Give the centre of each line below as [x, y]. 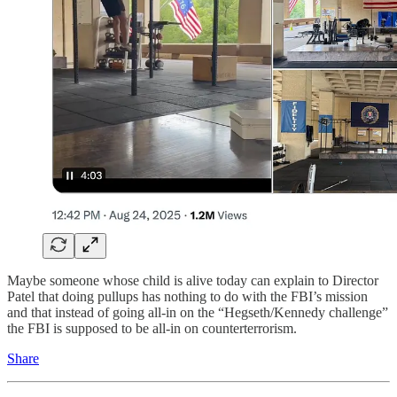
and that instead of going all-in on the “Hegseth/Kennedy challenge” [198, 312]
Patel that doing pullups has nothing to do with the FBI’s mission [187, 296]
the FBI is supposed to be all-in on [103, 328]
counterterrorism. [249, 328]
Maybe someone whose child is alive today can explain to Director [193, 280]
